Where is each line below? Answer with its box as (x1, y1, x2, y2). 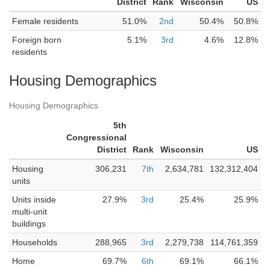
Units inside (12, 195, 56, 204)
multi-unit (12, 207, 47, 216)
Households (12, 237, 57, 247)
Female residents (12, 16, 78, 26)
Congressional (66, 133, 127, 142)
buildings (12, 219, 46, 228)
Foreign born (12, 35, 61, 45)
